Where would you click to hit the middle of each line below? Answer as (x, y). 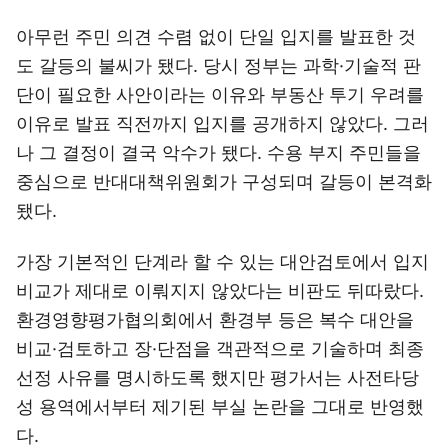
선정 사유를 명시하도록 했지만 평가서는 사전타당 (217, 377)
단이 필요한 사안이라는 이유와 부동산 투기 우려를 (220, 94)
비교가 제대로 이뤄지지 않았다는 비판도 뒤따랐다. (220, 290)
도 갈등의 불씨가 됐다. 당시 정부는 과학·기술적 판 (218, 65)
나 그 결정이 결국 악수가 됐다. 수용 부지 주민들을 (218, 152)
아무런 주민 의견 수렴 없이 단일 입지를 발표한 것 (216, 36)
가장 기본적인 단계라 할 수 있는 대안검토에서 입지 (222, 261)
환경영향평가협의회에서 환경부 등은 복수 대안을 (215, 319)
